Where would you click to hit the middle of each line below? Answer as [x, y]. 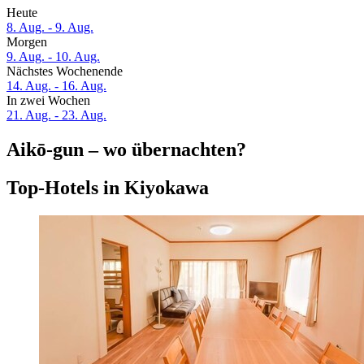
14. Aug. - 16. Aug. [56, 86]
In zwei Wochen [48, 101]
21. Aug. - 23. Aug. [56, 115]
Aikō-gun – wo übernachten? [126, 150]
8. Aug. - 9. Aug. [50, 28]
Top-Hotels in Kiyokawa [108, 187]
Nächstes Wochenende [65, 71]
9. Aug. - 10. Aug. [53, 57]
